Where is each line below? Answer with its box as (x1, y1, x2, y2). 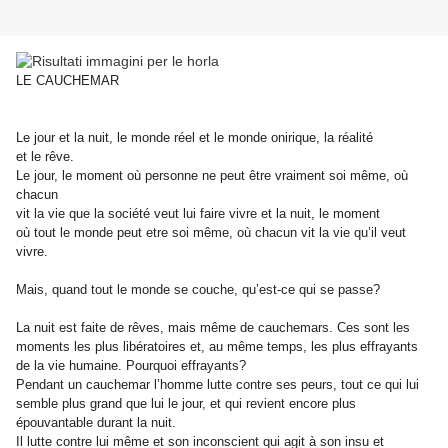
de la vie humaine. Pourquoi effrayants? (16, 358, 246, 374)
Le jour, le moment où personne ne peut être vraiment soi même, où (16, 168, 408, 184)
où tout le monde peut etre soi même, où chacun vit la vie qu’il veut (16, 225, 406, 241)
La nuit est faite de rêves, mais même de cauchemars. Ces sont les (16, 320, 410, 336)
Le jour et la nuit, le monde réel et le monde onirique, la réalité (16, 130, 373, 146)
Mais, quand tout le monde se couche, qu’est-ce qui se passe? (16, 282, 380, 298)
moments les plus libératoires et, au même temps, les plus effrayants (16, 339, 418, 355)
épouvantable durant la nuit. (16, 415, 176, 431)
